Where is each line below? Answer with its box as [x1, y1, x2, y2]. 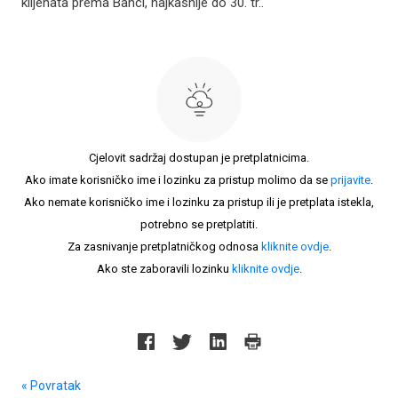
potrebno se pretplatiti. [140, 218, 258, 231]
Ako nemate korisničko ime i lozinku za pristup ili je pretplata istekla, [24, 195, 374, 209]
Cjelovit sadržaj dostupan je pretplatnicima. [89, 151, 309, 164]
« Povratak [21, 378, 81, 393]
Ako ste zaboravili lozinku [96, 262, 232, 275]
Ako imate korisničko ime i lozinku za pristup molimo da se [25, 173, 330, 187]
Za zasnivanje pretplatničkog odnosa [67, 240, 261, 253]
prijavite [330, 173, 370, 187]
